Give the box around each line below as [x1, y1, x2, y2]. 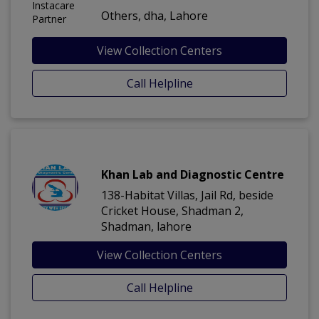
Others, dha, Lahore [101, 8, 208, 24]
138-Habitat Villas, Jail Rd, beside [101, 187, 273, 204]
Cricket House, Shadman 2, [101, 203, 244, 219]
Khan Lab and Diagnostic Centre [101, 167, 284, 183]
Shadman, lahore [101, 219, 192, 235]
